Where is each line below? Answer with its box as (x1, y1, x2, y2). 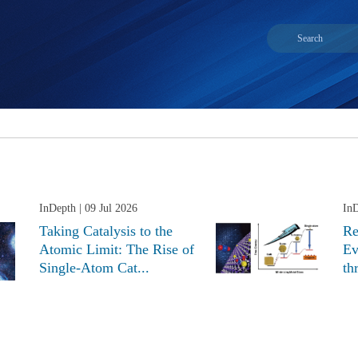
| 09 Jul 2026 (76, 202, 137, 215)
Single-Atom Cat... (39, 260, 149, 276)
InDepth (39, 202, 76, 215)
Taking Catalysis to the (39, 223, 173, 240)
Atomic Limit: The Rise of (39, 241, 194, 258)
